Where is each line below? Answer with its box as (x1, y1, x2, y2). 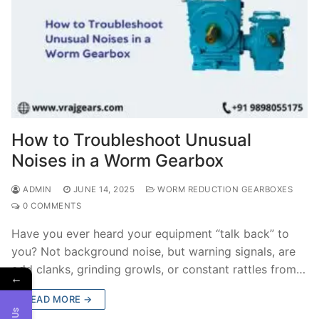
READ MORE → (24, 293, 93, 305)
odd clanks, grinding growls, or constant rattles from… (11, 261, 305, 276)
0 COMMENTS (20, 200, 81, 211)
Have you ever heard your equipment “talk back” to (11, 226, 289, 241)
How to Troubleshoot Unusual (11, 129, 251, 150)
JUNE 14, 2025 (73, 184, 135, 194)
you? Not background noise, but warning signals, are (11, 244, 296, 258)
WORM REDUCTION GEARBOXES (155, 184, 293, 194)
